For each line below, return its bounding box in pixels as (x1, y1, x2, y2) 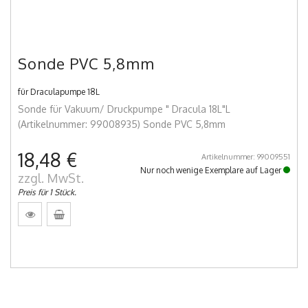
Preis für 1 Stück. (18, 187, 76, 198)
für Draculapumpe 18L (18, 87, 100, 98)
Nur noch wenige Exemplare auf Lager (140, 165, 283, 176)
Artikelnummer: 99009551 (201, 152, 290, 162)
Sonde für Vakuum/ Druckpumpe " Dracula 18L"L (18, 103, 230, 115)
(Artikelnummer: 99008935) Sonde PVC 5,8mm (18, 118, 225, 131)
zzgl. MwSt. (18, 170, 84, 186)
